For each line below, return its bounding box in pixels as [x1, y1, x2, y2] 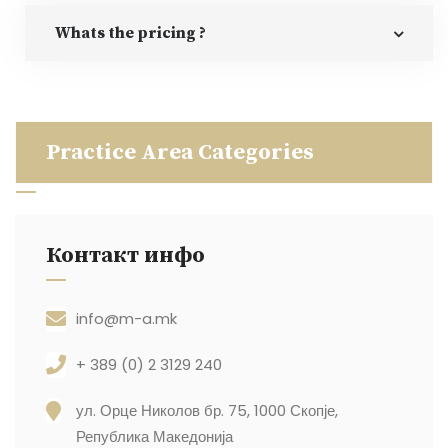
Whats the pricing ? [55, 23, 206, 44]
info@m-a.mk [76, 308, 177, 330]
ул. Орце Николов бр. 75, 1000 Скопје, [76, 400, 338, 422]
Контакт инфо [46, 242, 205, 270]
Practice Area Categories [46, 139, 314, 167]
